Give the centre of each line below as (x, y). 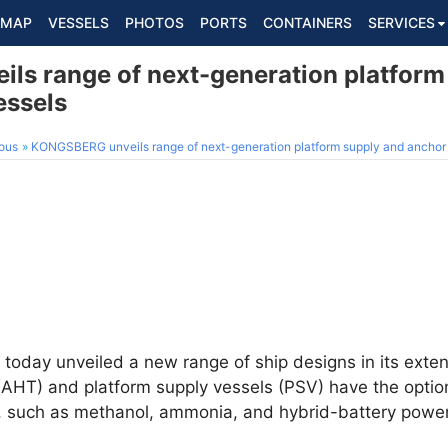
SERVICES (401, 22)
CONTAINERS (307, 22)
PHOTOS (154, 22)
